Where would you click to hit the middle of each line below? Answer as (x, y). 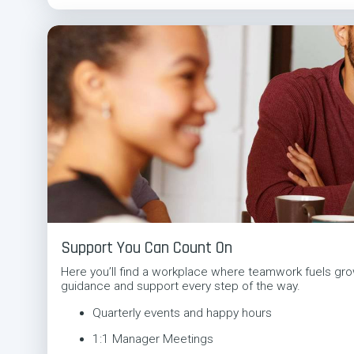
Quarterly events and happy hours (182, 313)
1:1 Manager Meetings (153, 339)
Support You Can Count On (146, 247)
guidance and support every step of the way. (180, 286)
